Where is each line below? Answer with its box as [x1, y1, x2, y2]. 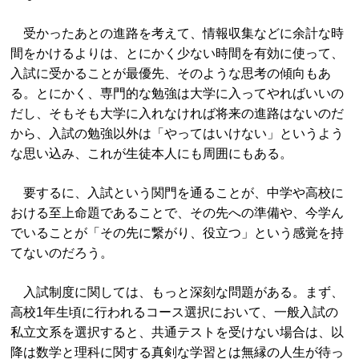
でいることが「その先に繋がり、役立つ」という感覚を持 [10, 226, 345, 240]
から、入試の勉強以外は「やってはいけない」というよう [10, 127, 345, 140]
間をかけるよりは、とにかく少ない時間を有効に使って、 [10, 46, 345, 60]
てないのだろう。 [10, 246, 114, 260]
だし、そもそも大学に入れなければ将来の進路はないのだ [10, 107, 345, 120]
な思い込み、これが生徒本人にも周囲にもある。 [10, 147, 293, 160]
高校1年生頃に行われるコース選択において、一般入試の [10, 305, 339, 319]
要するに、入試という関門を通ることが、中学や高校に [10, 186, 345, 200]
